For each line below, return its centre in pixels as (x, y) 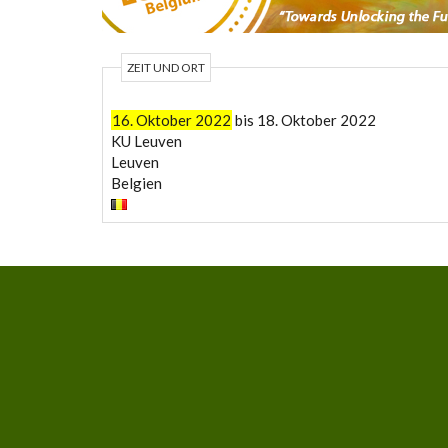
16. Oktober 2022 (171, 119)
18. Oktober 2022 (316, 119)
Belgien (136, 182)
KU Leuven (146, 140)
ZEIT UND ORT (165, 67)
